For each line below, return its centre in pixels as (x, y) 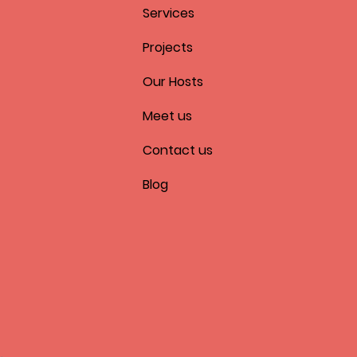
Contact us (178, 151)
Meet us (167, 116)
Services (169, 14)
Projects (168, 48)
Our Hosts (173, 82)
